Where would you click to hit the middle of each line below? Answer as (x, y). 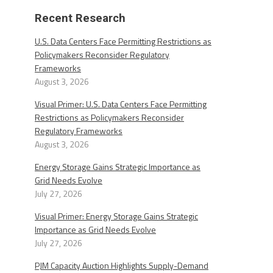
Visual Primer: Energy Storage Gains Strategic (116, 216)
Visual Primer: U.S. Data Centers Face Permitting (121, 104)
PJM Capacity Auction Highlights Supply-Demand (122, 265)
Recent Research (80, 18)
